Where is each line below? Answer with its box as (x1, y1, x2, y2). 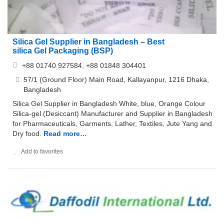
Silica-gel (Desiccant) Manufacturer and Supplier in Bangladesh (12, 109, 212, 117)
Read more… (43, 129, 87, 137)
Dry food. (12, 129, 41, 137)
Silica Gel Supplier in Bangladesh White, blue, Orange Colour (12, 99, 205, 107)
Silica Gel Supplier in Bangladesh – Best (12, 37, 164, 46)
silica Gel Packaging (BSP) (12, 46, 113, 55)
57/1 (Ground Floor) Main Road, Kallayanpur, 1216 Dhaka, (23, 75, 209, 83)
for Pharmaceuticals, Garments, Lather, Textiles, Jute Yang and (12, 119, 212, 127)
